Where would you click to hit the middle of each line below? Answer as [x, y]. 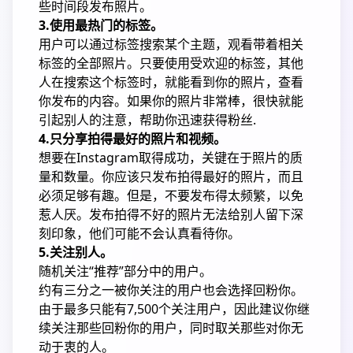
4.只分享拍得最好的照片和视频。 [132, 139]
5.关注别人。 [76, 252]
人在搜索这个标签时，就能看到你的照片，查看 [171, 82]
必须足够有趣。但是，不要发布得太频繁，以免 [171, 195]
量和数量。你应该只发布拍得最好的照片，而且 [171, 176]
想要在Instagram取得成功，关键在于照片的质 [171, 158]
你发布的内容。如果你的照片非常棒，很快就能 [171, 101]
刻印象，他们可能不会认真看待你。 [139, 233]
